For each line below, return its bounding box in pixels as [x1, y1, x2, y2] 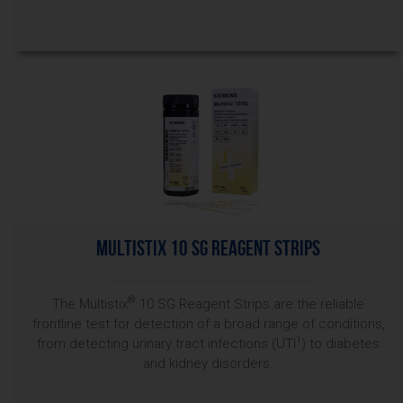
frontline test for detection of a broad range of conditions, [31, 316, 385, 332]
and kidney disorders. [143, 355, 273, 372]
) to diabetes [301, 336, 380, 352]
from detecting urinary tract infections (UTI [37, 336, 296, 352]
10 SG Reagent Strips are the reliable [136, 296, 364, 312]
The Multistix [52, 296, 128, 312]
